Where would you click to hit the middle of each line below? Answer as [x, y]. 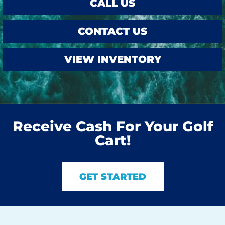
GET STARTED [113, 177]
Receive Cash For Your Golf [113, 126]
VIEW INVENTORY [113, 59]
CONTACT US [113, 31]
